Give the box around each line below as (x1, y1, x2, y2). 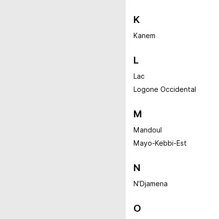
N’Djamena (133, 180, 168, 188)
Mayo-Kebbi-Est (133, 139, 187, 147)
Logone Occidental (133, 86, 196, 93)
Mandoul (133, 126, 162, 134)
